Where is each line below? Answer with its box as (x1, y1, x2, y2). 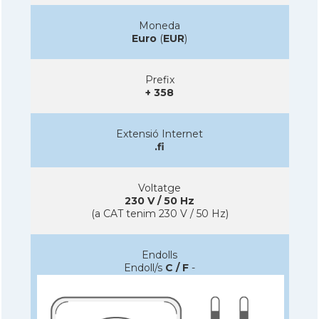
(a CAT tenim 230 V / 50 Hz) (90, 206, 229, 220)
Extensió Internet (116, 127, 203, 140)
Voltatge (138, 181, 181, 194)
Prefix (145, 73, 174, 86)
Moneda (139, 19, 180, 32)
